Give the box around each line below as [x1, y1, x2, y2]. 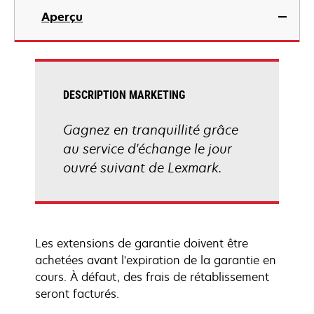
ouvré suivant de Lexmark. [63, 159, 221, 176]
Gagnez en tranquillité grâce [63, 121, 238, 138]
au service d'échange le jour [63, 140, 232, 157]
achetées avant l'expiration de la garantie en [35, 252, 276, 268]
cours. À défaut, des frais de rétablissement [35, 269, 269, 285]
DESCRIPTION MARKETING [63, 88, 185, 102]
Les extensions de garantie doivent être [35, 235, 248, 251]
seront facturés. [35, 286, 119, 301]
